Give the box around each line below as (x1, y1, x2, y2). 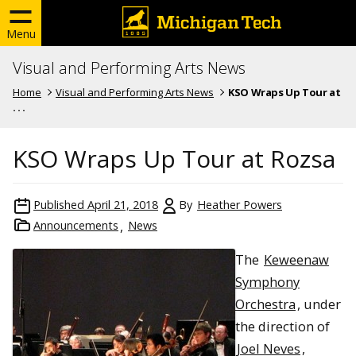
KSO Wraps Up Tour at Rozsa (13, 141, 335, 175)
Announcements (33, 217, 118, 233)
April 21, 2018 (87, 196, 158, 212)
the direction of (235, 316, 330, 335)
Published (33, 196, 84, 212)
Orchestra (235, 294, 296, 313)
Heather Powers (197, 196, 282, 212)
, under (297, 294, 341, 313)
